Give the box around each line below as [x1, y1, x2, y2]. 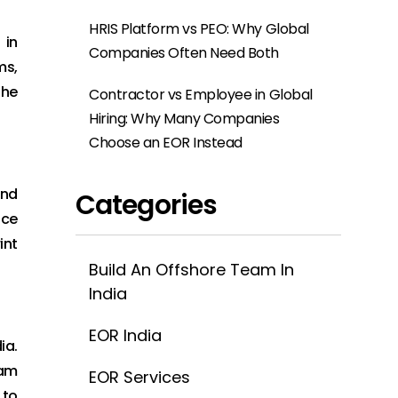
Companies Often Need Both [89, 43, 280, 63]
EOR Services [89, 366, 190, 388]
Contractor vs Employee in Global [89, 84, 313, 105]
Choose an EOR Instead [89, 132, 243, 153]
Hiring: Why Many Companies [89, 108, 280, 129]
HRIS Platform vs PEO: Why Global [89, 19, 309, 39]
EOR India [89, 324, 162, 346]
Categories [76, 187, 217, 224]
